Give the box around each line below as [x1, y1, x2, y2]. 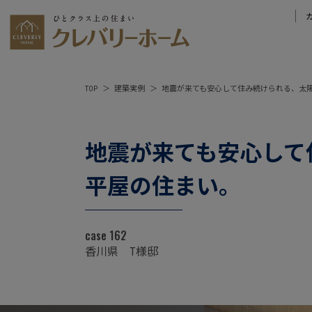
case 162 [85, 227, 127, 244]
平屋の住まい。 [85, 173, 241, 200]
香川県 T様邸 [85, 245, 158, 258]
